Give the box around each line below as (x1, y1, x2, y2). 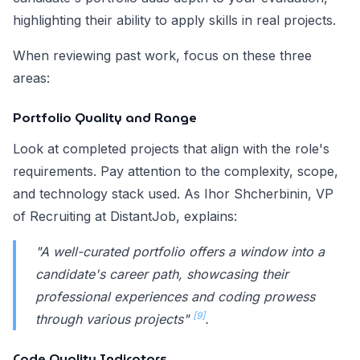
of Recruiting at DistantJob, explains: (13, 208, 237, 225)
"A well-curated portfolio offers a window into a (35, 243, 325, 260)
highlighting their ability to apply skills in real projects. (13, 12, 336, 29)
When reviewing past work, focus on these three (13, 47, 312, 64)
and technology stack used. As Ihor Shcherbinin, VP (13, 186, 333, 202)
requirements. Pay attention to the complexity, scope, (13, 163, 338, 180)
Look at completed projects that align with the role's (13, 141, 329, 157)
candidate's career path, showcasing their (35, 266, 288, 283)
